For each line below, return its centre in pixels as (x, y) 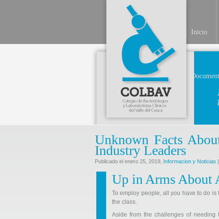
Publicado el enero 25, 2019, (129, 161)
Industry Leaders (141, 150)
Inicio (199, 32)
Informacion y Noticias (190, 161)
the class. (124, 202)
